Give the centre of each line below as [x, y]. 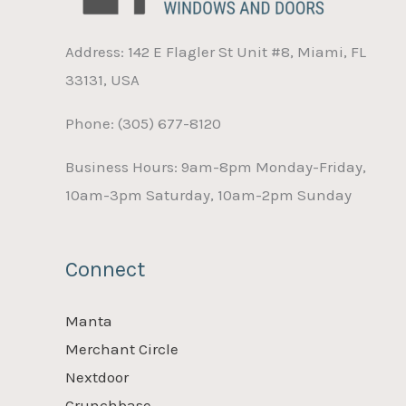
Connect [105, 269]
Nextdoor [97, 377]
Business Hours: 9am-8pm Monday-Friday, [216, 167]
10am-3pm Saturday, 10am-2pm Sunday [208, 195]
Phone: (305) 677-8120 [143, 124]
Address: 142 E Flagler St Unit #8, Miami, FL [216, 52]
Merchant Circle [122, 348]
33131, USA [102, 80]
